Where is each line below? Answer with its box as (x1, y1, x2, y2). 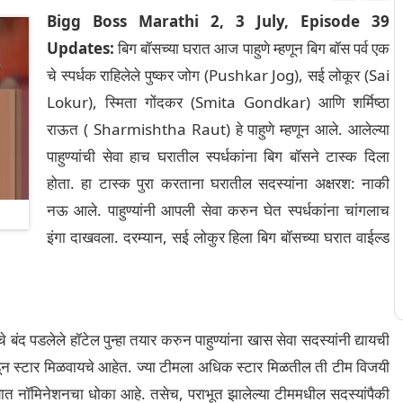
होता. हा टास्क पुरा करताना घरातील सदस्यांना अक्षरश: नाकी (47, 173, 390, 193)
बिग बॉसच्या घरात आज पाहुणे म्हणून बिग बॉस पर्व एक (114, 38, 390, 58)
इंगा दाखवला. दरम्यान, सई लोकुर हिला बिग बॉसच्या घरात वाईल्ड (47, 227, 390, 247)
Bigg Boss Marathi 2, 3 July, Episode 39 (47, 11, 390, 31)
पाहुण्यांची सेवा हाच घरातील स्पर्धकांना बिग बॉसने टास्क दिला (47, 146, 390, 166)
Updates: (47, 38, 114, 58)
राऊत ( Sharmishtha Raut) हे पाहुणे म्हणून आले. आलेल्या (47, 119, 390, 139)
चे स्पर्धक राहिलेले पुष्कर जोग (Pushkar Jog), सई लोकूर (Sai (47, 65, 390, 85)
